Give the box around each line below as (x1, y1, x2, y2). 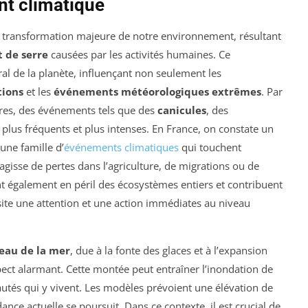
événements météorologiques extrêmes (54, 85, 261, 99)
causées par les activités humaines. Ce (48, 47, 230, 62)
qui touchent (179, 140, 241, 155)
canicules (157, 103, 206, 118)
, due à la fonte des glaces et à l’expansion (70, 243, 267, 258)
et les (23, 85, 54, 99)
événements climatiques (64, 140, 179, 155)
